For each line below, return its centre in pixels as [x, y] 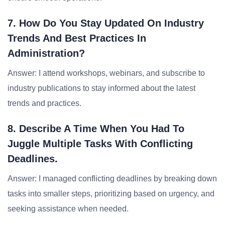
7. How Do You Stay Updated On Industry [106, 23]
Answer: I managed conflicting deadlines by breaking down [112, 179]
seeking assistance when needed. [68, 209]
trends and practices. [44, 103]
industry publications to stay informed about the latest [101, 88]
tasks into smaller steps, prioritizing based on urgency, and [111, 194]
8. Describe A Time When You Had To [96, 129]
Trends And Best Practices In [77, 38]
